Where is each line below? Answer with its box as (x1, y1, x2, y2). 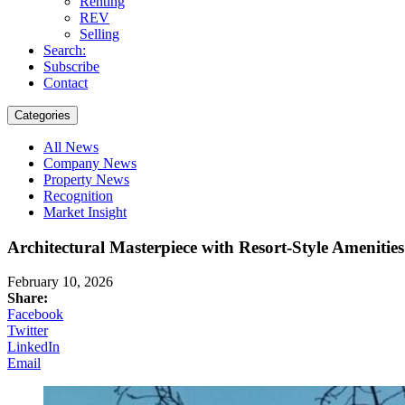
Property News (43, 171, 129, 187)
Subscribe (43, 58, 99, 74)
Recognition (43, 187, 113, 203)
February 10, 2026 (7, 274, 113, 290)
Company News (43, 155, 137, 171)
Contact (43, 74, 88, 90)
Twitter (7, 323, 48, 339)
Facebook (7, 306, 63, 323)
